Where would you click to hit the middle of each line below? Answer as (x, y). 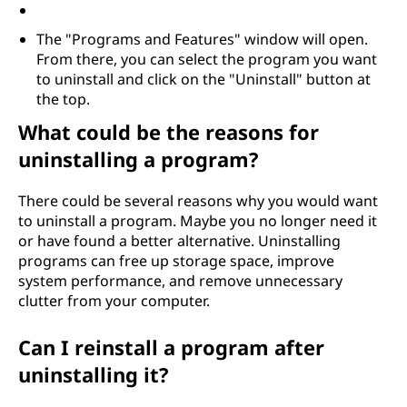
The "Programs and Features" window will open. (202, 39)
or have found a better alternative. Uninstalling (179, 241)
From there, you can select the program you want (207, 59)
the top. (63, 99)
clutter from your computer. (114, 301)
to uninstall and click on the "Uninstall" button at (203, 79)
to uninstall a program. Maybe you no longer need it (198, 221)
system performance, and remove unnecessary (180, 281)
